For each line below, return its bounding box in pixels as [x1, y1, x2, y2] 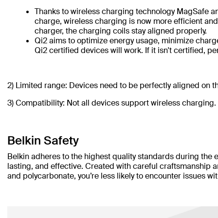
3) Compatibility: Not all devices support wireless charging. [7, 98, 216, 108]
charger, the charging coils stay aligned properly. [35, 26, 207, 36]
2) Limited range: [7, 80, 67, 91]
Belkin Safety [7, 133, 79, 148]
